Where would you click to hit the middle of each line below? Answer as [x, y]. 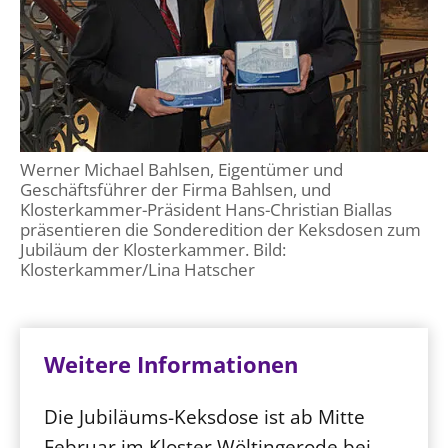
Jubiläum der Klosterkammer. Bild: [153, 249]
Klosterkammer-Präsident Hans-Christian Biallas [206, 209]
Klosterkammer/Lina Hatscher [137, 269]
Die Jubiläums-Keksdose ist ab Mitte [204, 416]
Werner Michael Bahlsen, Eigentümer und [181, 169]
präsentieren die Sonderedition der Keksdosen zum [220, 229]
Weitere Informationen [171, 364]
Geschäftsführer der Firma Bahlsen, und [175, 189]
